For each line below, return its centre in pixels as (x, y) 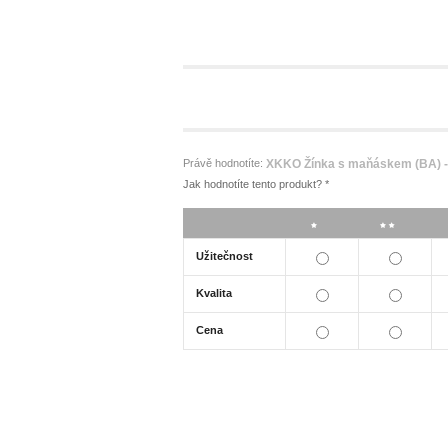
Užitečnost (224, 256)
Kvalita (214, 293)
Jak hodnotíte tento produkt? (254, 184)
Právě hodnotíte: (224, 162)
